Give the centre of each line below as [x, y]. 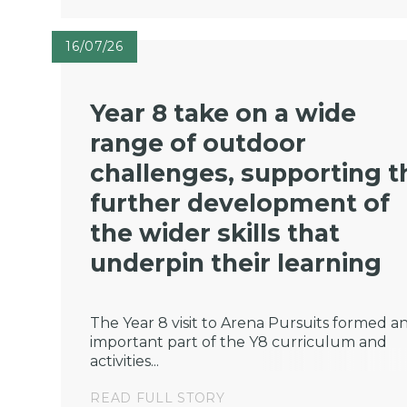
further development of [240, 203]
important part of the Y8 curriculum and [239, 342]
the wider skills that [215, 233]
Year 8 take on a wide [223, 113]
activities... [125, 362]
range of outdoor [199, 143]
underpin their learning [236, 263]
